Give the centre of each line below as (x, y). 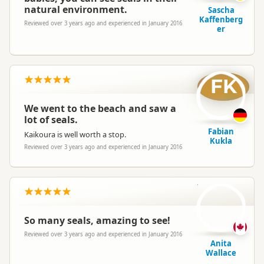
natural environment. (76, 9)
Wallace (221, 253)
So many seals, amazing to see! (97, 220)
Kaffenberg (221, 19)
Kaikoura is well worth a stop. (75, 134)
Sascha (221, 10)
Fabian (221, 131)
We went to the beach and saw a (100, 108)
